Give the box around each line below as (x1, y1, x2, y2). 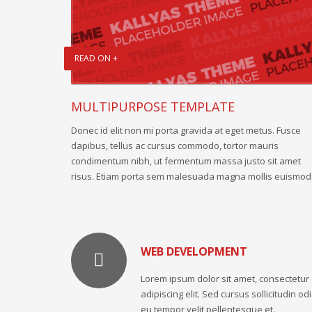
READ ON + (75, 52, 118, 64)
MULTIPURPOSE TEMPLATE (71, 97, 235, 115)
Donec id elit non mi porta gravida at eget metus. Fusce (71, 123, 301, 136)
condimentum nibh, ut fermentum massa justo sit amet (71, 154, 301, 167)
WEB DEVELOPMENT (141, 243, 247, 259)
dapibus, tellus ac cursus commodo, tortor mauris (71, 139, 279, 152)
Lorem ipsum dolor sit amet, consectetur (141, 272, 309, 285)
